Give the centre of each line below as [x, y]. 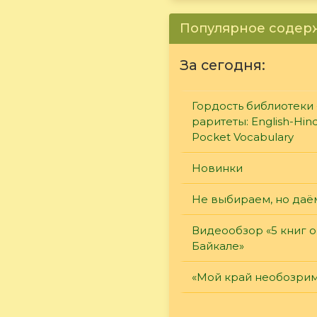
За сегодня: [223, 65]
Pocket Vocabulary [243, 137]
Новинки [217, 168]
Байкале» [218, 246]
